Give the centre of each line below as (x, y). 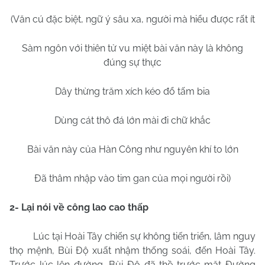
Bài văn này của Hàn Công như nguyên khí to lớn (132, 149)
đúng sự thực (132, 62)
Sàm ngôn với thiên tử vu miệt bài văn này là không (132, 48)
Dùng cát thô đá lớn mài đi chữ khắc (132, 120)
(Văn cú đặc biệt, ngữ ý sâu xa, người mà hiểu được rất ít (132, 19)
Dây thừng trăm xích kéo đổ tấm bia (132, 91)
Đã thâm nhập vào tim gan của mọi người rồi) (132, 178)
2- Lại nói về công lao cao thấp (79, 207)
